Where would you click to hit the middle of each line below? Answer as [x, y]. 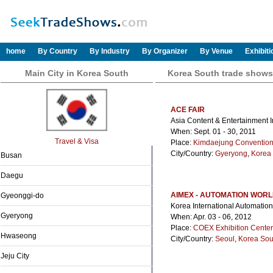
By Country [58, 51]
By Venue [216, 51]
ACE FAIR [188, 110]
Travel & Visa [77, 141]
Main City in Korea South [77, 73]
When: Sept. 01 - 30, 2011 [213, 132]
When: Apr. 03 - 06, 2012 [211, 217]
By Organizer [165, 51]
